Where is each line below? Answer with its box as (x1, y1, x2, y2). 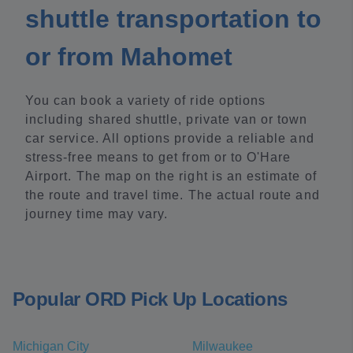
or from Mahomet (25, 43, 232, 71)
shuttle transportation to (25, 5, 321, 33)
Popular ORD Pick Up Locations (13, 288, 288, 310)
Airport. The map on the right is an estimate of (25, 169, 317, 183)
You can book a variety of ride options (25, 94, 266, 107)
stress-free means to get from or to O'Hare (25, 150, 292, 164)
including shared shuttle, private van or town (25, 113, 308, 126)
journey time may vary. (25, 207, 169, 221)
